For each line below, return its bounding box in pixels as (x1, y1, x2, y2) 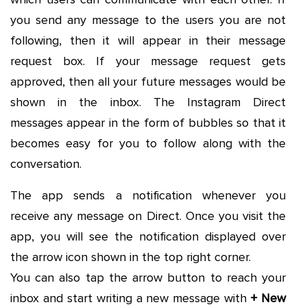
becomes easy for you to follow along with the (10, 136, 286, 151)
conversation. (10, 156, 82, 172)
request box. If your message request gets (10, 53, 286, 69)
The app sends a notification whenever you (10, 188, 286, 204)
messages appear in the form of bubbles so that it (10, 115, 286, 131)
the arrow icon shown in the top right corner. (10, 249, 251, 265)
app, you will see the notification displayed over (10, 229, 286, 245)
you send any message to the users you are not (10, 12, 286, 28)
